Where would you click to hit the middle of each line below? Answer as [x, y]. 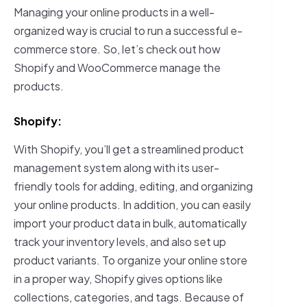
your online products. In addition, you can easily [132, 205]
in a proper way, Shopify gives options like [118, 279]
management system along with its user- [116, 168]
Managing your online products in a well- [114, 12]
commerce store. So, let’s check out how [117, 49]
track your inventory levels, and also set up [120, 242]
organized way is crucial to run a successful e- [128, 30]
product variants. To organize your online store [131, 260]
